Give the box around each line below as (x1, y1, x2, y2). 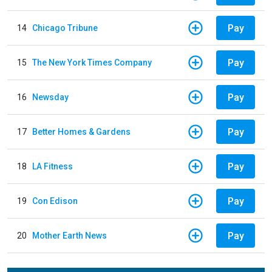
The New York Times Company (32, 57, 152, 67)
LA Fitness (32, 161, 73, 171)
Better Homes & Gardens (32, 126, 131, 137)
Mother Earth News (32, 230, 107, 240)
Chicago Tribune (32, 22, 98, 33)
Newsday (32, 92, 69, 102)
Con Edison (32, 195, 78, 206)
